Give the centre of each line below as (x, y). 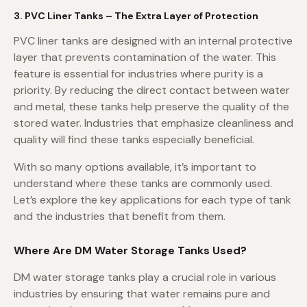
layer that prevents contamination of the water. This (145, 58)
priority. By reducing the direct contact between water (152, 90)
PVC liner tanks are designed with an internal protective (153, 41)
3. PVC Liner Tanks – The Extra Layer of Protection (136, 16)
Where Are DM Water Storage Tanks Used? (130, 251)
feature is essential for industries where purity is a (138, 74)
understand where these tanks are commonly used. (143, 184)
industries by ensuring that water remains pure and (142, 294)
